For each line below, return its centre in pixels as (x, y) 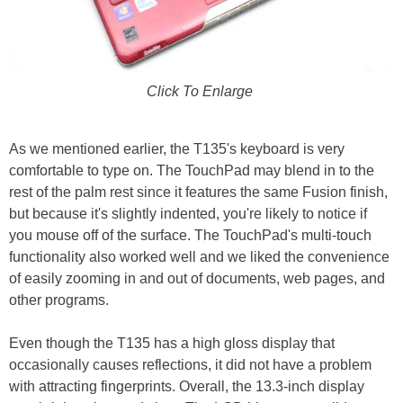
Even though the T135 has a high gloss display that (172, 343)
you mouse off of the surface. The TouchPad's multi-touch (190, 235)
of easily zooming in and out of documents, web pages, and (197, 278)
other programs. (59, 300)
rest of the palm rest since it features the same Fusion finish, (198, 192)
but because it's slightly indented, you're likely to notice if (188, 213)
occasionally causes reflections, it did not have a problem (190, 364)
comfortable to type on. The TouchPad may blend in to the (192, 170)
